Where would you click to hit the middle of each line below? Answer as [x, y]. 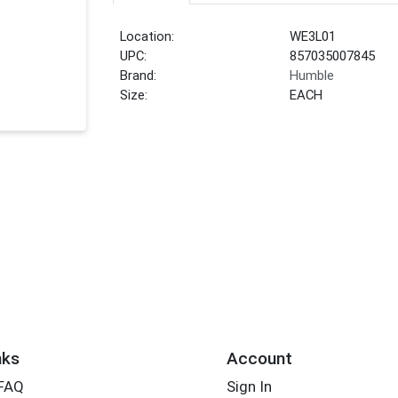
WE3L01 [313, 37]
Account [259, 358]
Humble [312, 76]
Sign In [249, 387]
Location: [147, 37]
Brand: [139, 76]
